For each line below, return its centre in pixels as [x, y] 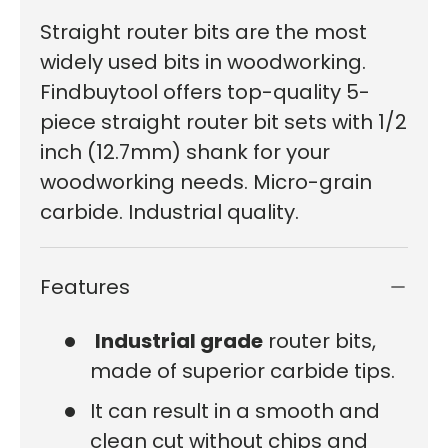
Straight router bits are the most [203, 32]
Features [85, 287]
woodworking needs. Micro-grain [206, 182]
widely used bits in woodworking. [203, 62]
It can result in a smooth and [235, 411]
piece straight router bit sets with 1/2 [223, 122]
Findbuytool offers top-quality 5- [205, 92]
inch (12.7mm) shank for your [185, 152]
